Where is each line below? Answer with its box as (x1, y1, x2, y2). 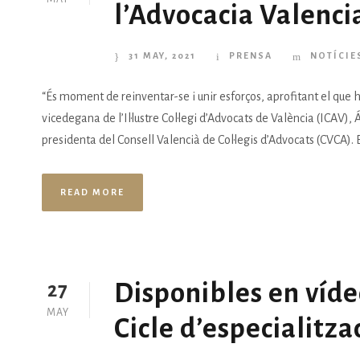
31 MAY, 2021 (129, 51, 196, 61)
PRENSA (229, 51, 272, 61)
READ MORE (60, 187, 125, 198)
